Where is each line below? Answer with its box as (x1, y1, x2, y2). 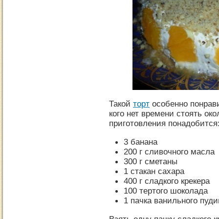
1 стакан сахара (124, 166, 184, 176)
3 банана (124, 137, 157, 147)
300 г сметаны (124, 156, 177, 166)
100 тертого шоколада (124, 186, 208, 196)
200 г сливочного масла (124, 147, 215, 156)
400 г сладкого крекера (124, 176, 210, 186)
